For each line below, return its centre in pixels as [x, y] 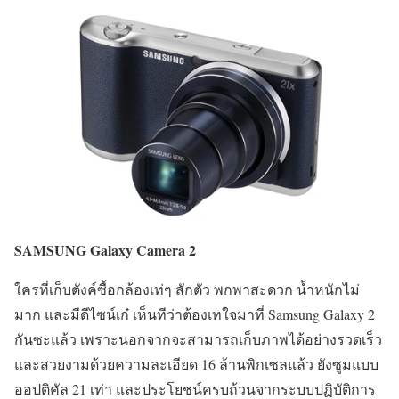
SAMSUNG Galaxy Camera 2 [105, 249]
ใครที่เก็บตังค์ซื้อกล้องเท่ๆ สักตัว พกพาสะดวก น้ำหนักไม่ [187, 289]
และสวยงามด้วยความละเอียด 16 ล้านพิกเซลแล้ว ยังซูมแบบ [196, 363]
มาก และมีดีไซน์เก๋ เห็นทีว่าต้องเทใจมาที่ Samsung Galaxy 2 [195, 313]
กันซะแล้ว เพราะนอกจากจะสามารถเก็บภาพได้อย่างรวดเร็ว [198, 338]
